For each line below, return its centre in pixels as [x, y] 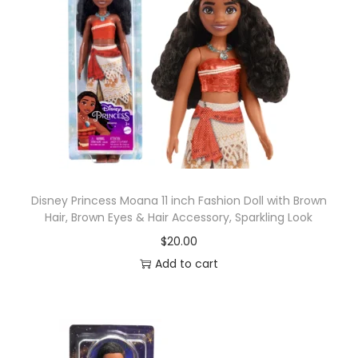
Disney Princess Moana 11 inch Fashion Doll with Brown [179, 201]
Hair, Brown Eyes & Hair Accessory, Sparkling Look [179, 217]
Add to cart [186, 264]
